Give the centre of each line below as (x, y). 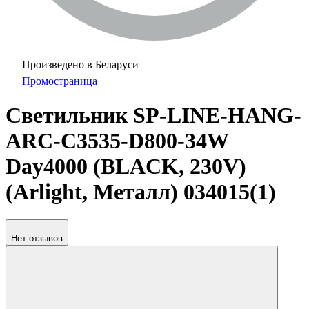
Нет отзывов (37, 239)
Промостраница (60, 81)
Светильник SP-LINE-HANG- (153, 115)
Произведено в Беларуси (80, 65)
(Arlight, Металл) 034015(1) (141, 191)
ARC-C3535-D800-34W (117, 140)
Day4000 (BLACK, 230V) (126, 166)
